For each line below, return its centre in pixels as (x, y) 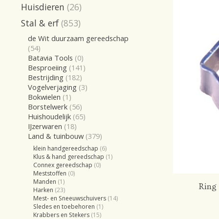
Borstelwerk (47, 106)
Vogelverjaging (52, 87)
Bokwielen (44, 97)
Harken (44, 190)
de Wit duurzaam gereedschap (78, 38)
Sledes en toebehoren (64, 207)
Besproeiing (47, 67)
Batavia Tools (50, 57)
